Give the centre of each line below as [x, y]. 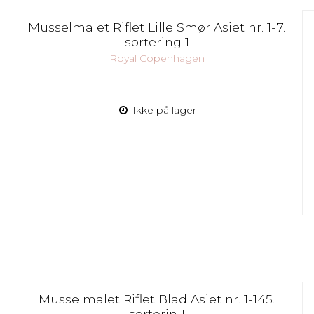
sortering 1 [157, 42]
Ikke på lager [163, 110]
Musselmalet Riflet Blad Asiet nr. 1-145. [157, 299]
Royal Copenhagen [157, 58]
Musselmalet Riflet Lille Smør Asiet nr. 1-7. [157, 27]
